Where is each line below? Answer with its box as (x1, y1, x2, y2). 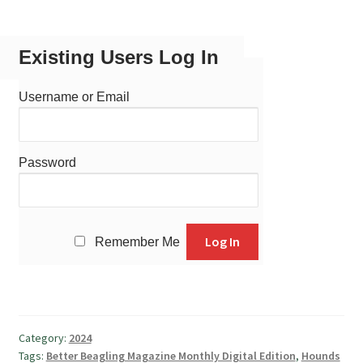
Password (18, 156, 76, 170)
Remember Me (95, 234, 181, 249)
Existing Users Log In (18, 46, 219, 69)
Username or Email (18, 90, 130, 105)
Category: (18, 331, 69, 346)
